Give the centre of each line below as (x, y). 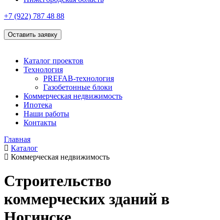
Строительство (58, 181)
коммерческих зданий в (87, 199)
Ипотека (38, 105)
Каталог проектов (54, 61)
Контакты (40, 123)
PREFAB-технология (79, 78)
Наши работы (46, 114)
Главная (17, 139)
